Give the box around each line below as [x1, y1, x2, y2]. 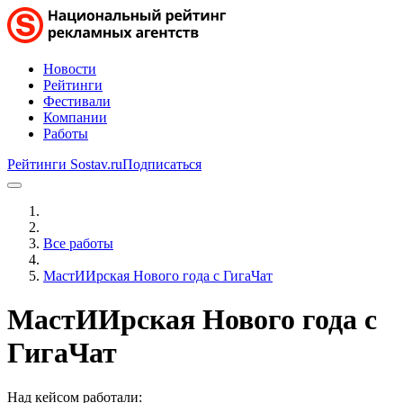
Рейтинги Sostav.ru [7, 157, 122, 172]
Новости [43, 61, 96, 76]
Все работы [43, 236, 113, 251]
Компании [43, 110, 107, 125]
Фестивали [43, 94, 111, 109]
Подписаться [122, 157, 201, 172]
